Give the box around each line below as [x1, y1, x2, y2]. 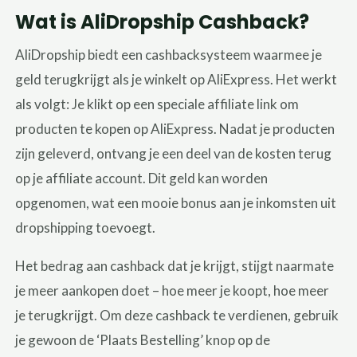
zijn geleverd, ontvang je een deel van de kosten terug [15, 144, 332, 162]
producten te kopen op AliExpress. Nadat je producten [15, 120, 335, 137]
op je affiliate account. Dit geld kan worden [15, 169, 269, 186]
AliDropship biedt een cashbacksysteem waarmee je [15, 45, 323, 63]
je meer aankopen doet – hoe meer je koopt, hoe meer [15, 281, 330, 299]
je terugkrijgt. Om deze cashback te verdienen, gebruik [15, 306, 339, 324]
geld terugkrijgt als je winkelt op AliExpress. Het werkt [15, 70, 338, 88]
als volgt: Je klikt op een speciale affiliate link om [15, 95, 300, 112]
